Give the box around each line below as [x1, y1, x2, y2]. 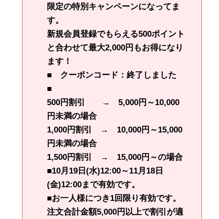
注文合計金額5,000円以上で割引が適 [47, 207, 183, 217]
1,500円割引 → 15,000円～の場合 [47, 153, 183, 162]
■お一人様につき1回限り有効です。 [47, 194, 181, 203]
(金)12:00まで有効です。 [47, 180, 140, 190]
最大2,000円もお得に [88, 43, 167, 53]
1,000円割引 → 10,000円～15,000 [47, 125, 182, 135]
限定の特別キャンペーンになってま [47, 2, 180, 12]
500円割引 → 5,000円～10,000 [47, 98, 179, 108]
